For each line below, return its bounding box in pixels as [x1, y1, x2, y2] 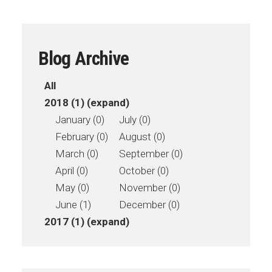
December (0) [119, 199, 180, 211]
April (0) [55, 165, 88, 177]
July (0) [119, 114, 151, 126]
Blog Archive [38, 47, 129, 70]
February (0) [55, 131, 108, 143]
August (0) [119, 131, 165, 143]
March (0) [55, 148, 98, 160]
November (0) [119, 182, 180, 194]
